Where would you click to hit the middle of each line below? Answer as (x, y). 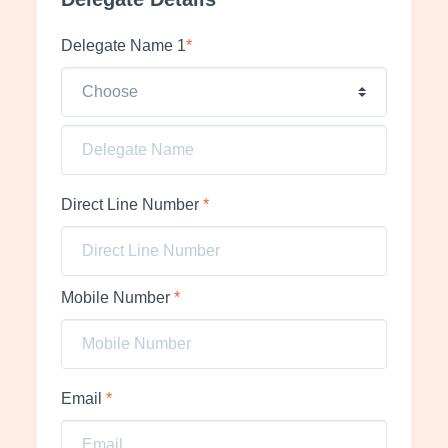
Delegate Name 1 (124, 45)
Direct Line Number (132, 204)
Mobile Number (118, 297)
